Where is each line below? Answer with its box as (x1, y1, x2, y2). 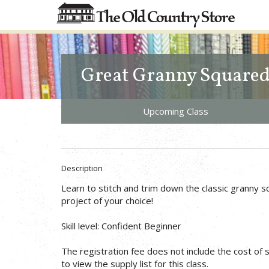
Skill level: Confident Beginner (61, 219, 181, 232)
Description (61, 162, 103, 174)
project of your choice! (61, 194, 153, 207)
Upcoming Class (142, 105, 208, 117)
